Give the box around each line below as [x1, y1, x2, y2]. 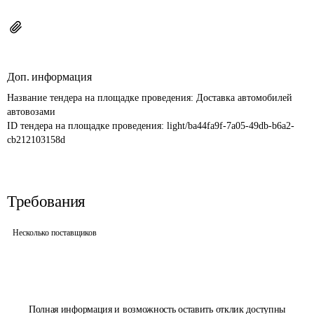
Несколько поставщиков [13, 228, 97, 238]
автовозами [7, 107, 55, 117]
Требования [7, 193, 86, 210]
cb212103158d [7, 135, 65, 145]
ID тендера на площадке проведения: [7, 121, 167, 131]
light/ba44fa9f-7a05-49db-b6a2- [167, 121, 294, 131]
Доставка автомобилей [196, 93, 295, 103]
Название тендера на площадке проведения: [7, 93, 196, 103]
